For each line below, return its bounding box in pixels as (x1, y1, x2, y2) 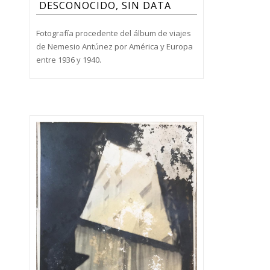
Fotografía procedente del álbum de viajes (36, 28, 191, 39)
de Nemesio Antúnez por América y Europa (36, 41, 193, 52)
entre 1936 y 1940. (36, 54, 101, 66)
